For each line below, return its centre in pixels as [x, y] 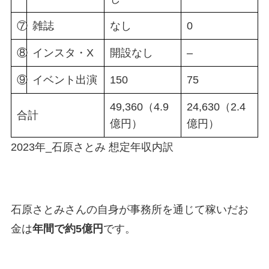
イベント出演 [65, 80]
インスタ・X [63, 53]
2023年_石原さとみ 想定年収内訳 [92, 147]
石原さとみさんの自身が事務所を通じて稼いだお [129, 210]
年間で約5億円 [68, 229]
